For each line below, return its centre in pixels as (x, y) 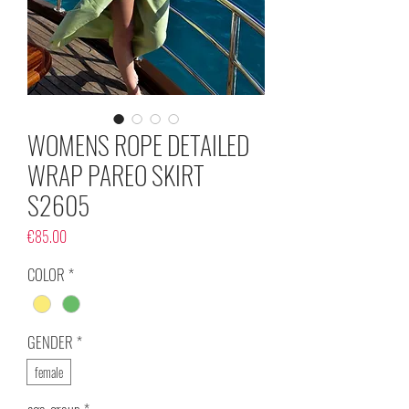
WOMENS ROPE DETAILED (138, 145)
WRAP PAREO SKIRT (116, 175)
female (49, 372)
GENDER (50, 341)
